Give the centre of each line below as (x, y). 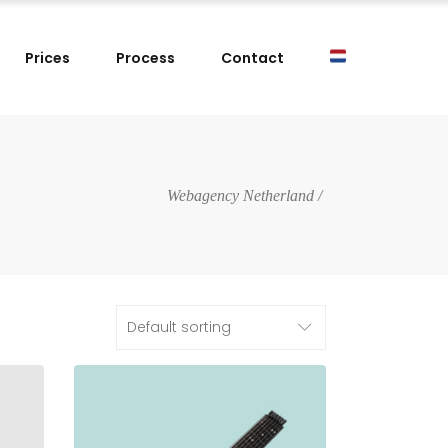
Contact (252, 57)
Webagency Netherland (240, 196)
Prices (47, 57)
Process (145, 57)
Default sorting (179, 327)
